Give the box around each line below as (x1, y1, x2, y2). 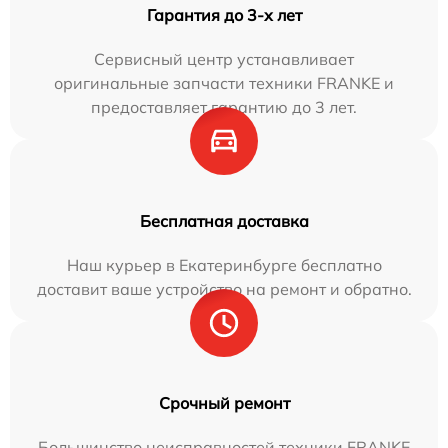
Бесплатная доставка (139, 211, 309, 232)
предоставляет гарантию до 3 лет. (91, 97, 357, 118)
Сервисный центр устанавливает (94, 49, 354, 70)
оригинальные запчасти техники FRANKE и (54, 73, 394, 94)
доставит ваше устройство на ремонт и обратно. (36, 279, 412, 300)
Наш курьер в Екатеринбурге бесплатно (66, 255, 382, 276)
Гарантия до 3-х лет (146, 5, 302, 26)
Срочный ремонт (158, 393, 290, 414)
